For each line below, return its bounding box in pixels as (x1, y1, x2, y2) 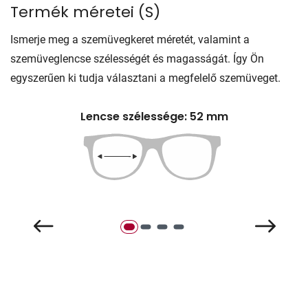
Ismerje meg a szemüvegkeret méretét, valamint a (10, 32, 250, 46)
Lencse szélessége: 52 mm (80, 108, 228, 124)
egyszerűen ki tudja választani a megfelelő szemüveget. (10, 71, 280, 85)
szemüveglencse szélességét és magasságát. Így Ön (10, 52, 264, 65)
